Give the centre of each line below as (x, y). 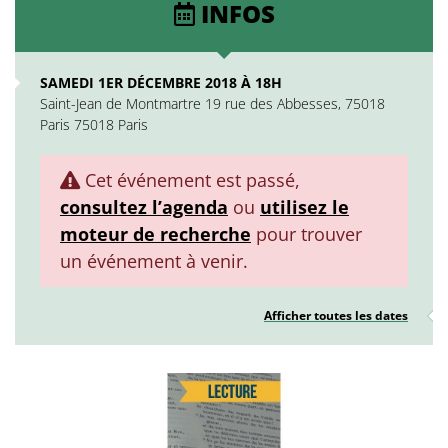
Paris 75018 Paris (94, 124)
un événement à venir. (154, 261)
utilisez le (304, 207)
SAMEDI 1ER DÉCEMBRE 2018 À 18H (161, 82)
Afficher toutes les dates (336, 315)
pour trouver (306, 234)
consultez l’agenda (144, 207)
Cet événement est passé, (190, 180)
